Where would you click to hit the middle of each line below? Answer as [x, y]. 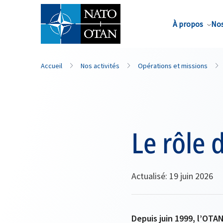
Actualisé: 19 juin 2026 [172, 176]
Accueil [52, 66]
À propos [188, 24]
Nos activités [100, 66]
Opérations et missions [173, 66]
